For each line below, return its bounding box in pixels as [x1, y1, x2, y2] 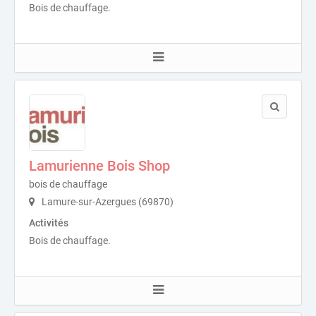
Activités [29, 217, 68, 229]
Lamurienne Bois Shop [29, 157, 170, 174]
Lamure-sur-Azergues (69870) [39, 195, 174, 207]
